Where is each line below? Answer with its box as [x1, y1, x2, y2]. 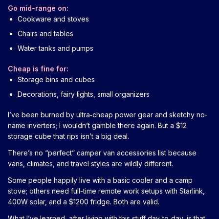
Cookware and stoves [18, 14, 89, 23]
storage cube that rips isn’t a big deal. [8, 131, 129, 140]
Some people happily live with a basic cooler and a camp [8, 175, 193, 184]
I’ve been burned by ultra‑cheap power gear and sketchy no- [8, 110, 208, 119]
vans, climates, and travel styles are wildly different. [8, 159, 173, 168]
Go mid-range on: [8, 3, 68, 12]
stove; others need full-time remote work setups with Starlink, [8, 186, 205, 195]
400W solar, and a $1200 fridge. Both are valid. [8, 197, 159, 206]
